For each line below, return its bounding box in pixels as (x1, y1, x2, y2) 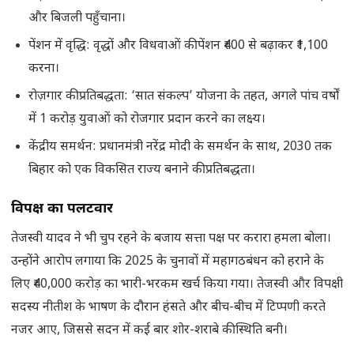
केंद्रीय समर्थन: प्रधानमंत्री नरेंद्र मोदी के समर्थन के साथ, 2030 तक (28, 139, 332, 156)
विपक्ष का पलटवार (11, 200, 113, 219)
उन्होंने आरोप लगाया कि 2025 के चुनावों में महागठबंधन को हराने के (11, 254, 324, 271)
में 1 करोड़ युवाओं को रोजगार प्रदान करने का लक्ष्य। (28, 111, 265, 129)
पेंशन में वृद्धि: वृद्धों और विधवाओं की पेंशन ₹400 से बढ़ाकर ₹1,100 (28, 38, 328, 55)
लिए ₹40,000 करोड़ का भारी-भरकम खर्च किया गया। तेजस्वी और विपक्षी (11, 277, 343, 294)
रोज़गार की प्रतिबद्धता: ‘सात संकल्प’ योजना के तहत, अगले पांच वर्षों (28, 88, 339, 106)
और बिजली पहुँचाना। (28, 10, 126, 28)
